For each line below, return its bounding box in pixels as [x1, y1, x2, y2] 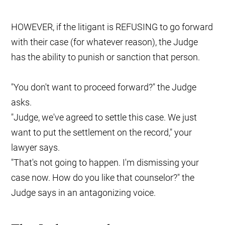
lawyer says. [11, 142, 60, 153]
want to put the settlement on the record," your [11, 127, 192, 138]
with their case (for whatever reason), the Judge [11, 37, 198, 48]
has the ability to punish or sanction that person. [11, 52, 200, 63]
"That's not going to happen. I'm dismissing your [11, 157, 199, 168]
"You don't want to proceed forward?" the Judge [11, 82, 197, 93]
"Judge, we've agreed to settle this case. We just [11, 112, 197, 123]
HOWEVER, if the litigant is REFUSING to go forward [11, 22, 213, 33]
